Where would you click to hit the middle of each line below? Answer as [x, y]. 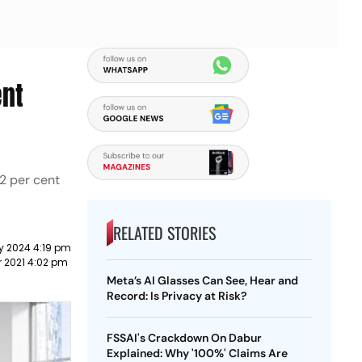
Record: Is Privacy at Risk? [176, 296]
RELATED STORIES [164, 233]
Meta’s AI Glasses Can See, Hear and [202, 280]
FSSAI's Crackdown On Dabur [184, 338]
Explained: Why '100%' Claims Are [197, 353]
